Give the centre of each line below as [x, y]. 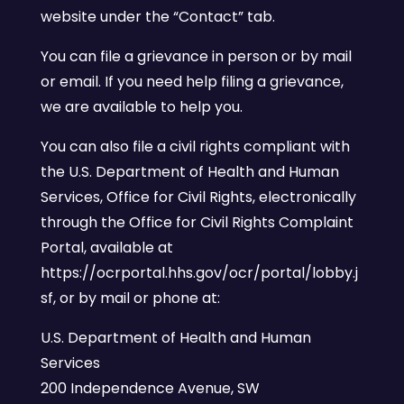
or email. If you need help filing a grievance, [192, 82]
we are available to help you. [141, 107]
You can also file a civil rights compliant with [195, 147]
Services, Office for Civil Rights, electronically [198, 197]
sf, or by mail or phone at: [130, 298]
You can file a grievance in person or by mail [196, 56]
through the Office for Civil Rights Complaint [197, 222]
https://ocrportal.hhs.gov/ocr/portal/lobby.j [199, 273]
